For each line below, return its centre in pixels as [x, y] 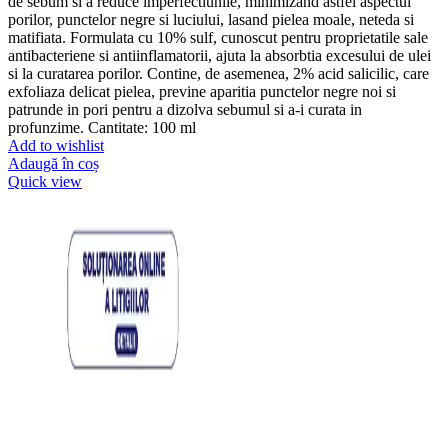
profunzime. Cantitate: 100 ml [102, 127]
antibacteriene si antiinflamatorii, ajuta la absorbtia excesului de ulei [219, 55]
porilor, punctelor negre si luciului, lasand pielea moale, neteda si [211, 19]
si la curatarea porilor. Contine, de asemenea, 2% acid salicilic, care [218, 73]
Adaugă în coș [53, 163]
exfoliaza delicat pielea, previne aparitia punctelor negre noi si [202, 91]
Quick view [45, 181]
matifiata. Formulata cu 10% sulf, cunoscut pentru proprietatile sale [218, 37]
